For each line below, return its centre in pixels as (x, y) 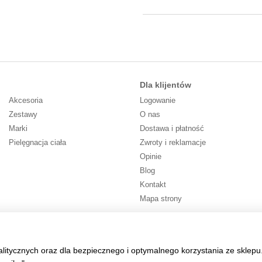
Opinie (151, 156)
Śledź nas (156, 224)
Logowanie (158, 100)
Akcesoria (26, 100)
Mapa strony (161, 199)
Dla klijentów (166, 85)
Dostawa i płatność (172, 128)
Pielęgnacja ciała (37, 142)
